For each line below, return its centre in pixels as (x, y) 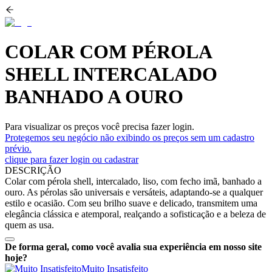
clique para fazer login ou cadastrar (72, 159)
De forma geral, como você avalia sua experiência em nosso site (133, 246)
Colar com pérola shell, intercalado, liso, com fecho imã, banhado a (133, 181)
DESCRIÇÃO (33, 170)
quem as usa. (29, 225)
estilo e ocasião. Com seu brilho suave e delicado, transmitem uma (131, 203)
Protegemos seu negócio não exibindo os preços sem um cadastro (130, 137)
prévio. (18, 148)
